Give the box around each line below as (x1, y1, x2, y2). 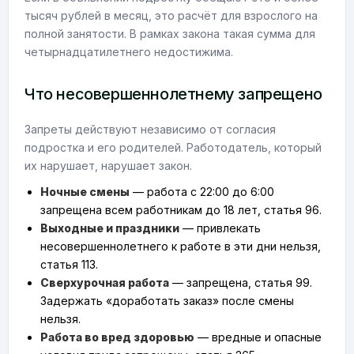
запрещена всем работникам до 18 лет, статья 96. (40, 203, 322, 217)
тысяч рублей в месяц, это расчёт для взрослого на (24, 9, 318, 22)
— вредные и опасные (194, 330, 322, 344)
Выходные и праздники (40, 221, 179, 235)
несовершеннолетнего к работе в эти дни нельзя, (40, 239, 321, 253)
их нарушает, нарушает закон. (24, 159, 192, 172)
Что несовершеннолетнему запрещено (24, 85, 322, 104)
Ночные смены (40, 185, 130, 198)
